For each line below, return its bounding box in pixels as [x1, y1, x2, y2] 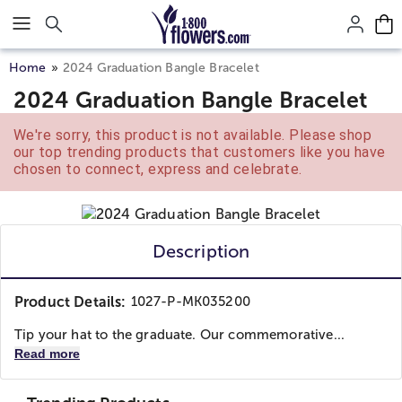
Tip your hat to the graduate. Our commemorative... [14, 328, 345, 342]
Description [152, 241, 250, 261]
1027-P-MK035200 [130, 294, 250, 309]
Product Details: [14, 294, 127, 310]
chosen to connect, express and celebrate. [13, 161, 302, 178]
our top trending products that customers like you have [13, 144, 386, 161]
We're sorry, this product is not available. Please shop [13, 127, 372, 144]
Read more [14, 346, 80, 361]
